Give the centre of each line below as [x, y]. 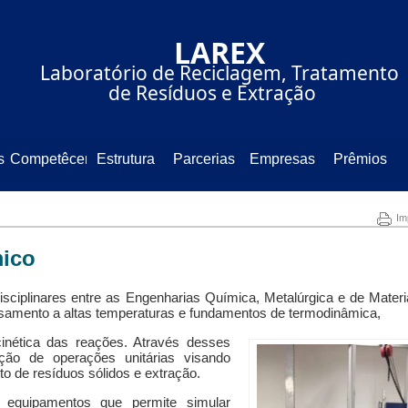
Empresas [282, 159]
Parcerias [204, 159]
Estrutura [126, 159]
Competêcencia [61, 159]
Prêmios [360, 159]
